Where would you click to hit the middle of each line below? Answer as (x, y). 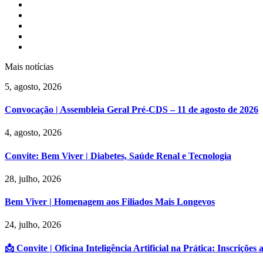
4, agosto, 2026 (33, 133)
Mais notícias (29, 66)
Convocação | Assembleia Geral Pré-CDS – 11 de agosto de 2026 (131, 110)
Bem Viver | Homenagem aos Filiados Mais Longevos (110, 202)
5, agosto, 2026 (33, 86)
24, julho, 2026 (33, 225)
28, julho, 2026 (33, 178)
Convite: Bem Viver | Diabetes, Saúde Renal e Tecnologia (118, 156)
